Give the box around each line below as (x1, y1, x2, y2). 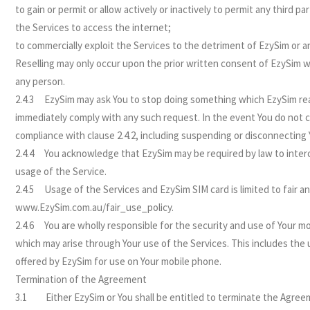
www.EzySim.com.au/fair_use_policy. (15, 201, 174, 214)
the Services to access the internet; (15, 21, 172, 34)
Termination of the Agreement (15, 273, 147, 286)
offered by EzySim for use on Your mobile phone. (15, 255, 222, 268)
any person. (15, 75, 66, 88)
